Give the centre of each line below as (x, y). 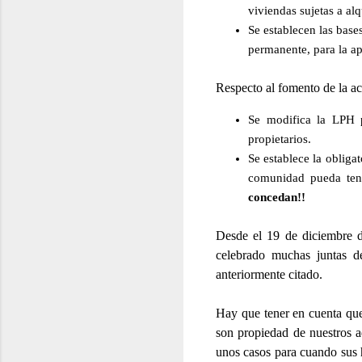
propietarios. (280, 139)
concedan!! (277, 197)
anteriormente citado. (269, 274)
